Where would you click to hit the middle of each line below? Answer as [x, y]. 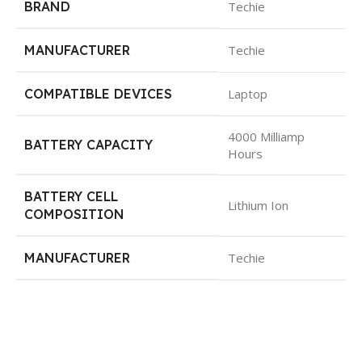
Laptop [248, 93]
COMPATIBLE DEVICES [98, 93]
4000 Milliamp [266, 136]
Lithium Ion [258, 205]
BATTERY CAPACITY [88, 144]
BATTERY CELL [71, 196]
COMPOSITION [74, 214]
